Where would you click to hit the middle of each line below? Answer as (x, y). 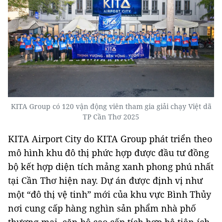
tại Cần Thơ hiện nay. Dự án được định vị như (105, 181)
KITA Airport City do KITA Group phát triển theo (110, 139)
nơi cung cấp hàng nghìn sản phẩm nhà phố (102, 208)
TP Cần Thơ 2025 (111, 117)
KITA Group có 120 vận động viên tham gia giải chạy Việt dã (111, 107)
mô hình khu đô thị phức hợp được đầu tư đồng (109, 153)
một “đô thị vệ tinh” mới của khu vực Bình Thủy (110, 194)
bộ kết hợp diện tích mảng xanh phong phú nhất (111, 167)
